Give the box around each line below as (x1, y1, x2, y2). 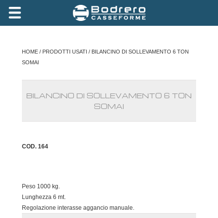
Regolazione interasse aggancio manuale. (21, 204, 134, 211)
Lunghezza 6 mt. (21, 193, 66, 200)
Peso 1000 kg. (21, 182, 60, 190)
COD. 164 (21, 143, 48, 150)
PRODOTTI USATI (42, 48, 87, 54)
